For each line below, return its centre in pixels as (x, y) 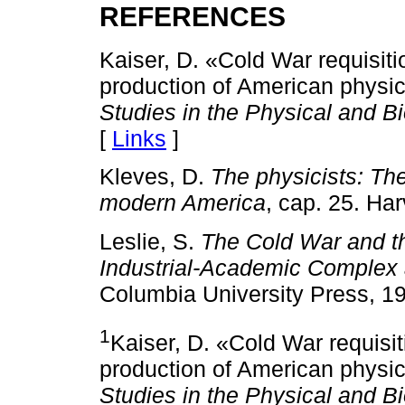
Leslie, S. (150, 241)
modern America (183, 203)
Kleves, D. (155, 177)
